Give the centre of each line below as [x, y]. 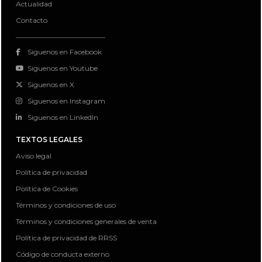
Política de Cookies [47, 189]
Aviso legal [34, 156]
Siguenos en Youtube [63, 68]
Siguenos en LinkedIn [63, 117]
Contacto [32, 20]
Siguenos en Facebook [65, 52]
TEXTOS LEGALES [49, 139]
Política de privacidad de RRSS [66, 238]
